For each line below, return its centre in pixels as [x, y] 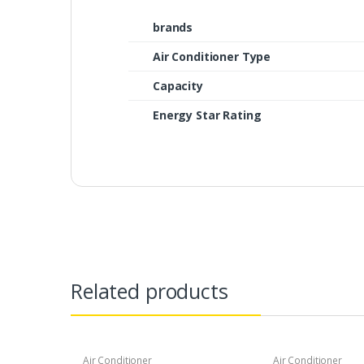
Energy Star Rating [207, 115]
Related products [149, 291]
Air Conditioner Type [212, 57]
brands [173, 28]
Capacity [178, 86]
